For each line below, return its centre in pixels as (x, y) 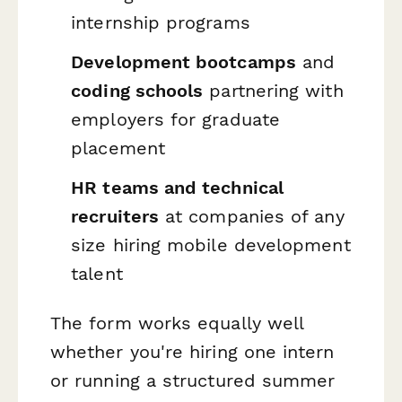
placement (118, 149)
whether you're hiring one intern (192, 351)
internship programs (161, 23)
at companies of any (252, 216)
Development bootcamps (184, 62)
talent (97, 273)
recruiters (115, 216)
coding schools (137, 91)
